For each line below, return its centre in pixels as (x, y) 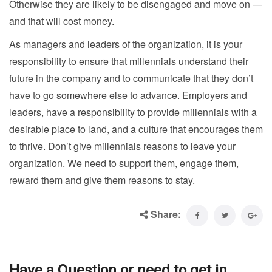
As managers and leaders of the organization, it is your (126, 44)
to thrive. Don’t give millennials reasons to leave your (122, 146)
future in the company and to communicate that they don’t (131, 78)
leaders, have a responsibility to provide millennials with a (133, 112)
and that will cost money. (62, 21)
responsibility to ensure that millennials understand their (129, 61)
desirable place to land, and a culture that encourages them (136, 129)
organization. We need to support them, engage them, (124, 163)
